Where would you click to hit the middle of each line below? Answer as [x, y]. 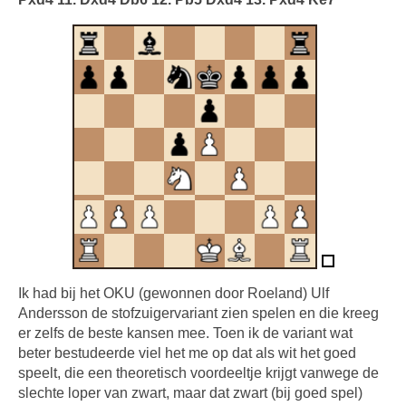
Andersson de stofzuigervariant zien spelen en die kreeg [198, 313]
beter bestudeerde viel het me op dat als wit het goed [187, 353]
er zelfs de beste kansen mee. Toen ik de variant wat [185, 333]
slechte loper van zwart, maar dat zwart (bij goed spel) [190, 393]
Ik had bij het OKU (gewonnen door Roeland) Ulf [174, 293]
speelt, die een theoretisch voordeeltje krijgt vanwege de [198, 373]
